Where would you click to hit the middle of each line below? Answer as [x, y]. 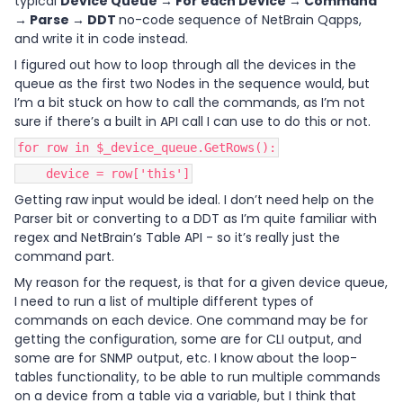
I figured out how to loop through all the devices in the [185, 65]
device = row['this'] [103, 174]
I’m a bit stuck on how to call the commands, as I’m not [190, 103]
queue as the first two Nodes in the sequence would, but [192, 84]
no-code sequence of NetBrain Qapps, [240, 20]
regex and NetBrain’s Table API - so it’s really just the [177, 237]
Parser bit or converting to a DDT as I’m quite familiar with [196, 219]
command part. [64, 256]
